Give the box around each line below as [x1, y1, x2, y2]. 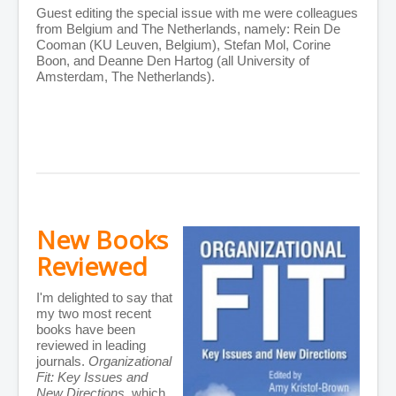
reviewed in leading [36, 338, 146, 354]
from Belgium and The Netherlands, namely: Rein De [36, 21, 340, 37]
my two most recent [36, 306, 151, 322]
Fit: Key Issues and [36, 369, 148, 385]
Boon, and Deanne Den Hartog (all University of [36, 53, 309, 69]
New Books [36, 223, 168, 257]
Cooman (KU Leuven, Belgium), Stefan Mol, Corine [36, 37, 331, 53]
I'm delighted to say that [36, 290, 172, 306]
